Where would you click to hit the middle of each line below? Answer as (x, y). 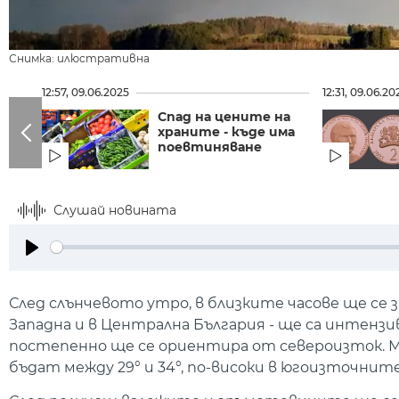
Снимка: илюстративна (79, 58)
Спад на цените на (224, 116)
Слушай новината (115, 210)
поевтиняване (209, 147)
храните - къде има (226, 131)
